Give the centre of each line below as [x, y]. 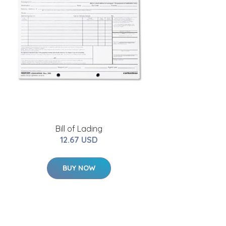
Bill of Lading [79, 129]
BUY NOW [79, 168]
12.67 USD [79, 140]
